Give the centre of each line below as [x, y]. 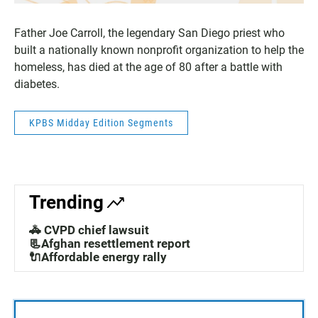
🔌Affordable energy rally [98, 257]
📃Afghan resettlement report [110, 244]
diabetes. [37, 84]
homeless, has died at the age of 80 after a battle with [148, 67]
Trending [66, 203]
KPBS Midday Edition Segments [101, 123]
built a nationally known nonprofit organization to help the [159, 50]
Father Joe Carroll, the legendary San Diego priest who [149, 33]
